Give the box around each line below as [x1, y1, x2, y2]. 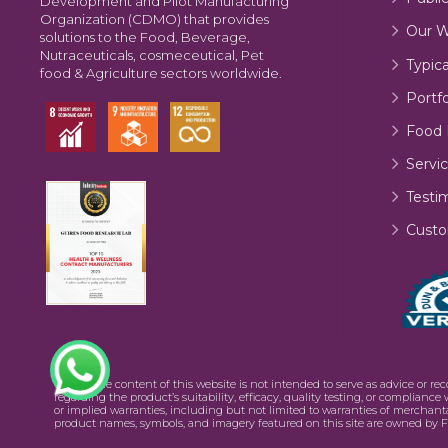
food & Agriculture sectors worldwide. [40, 64, 282, 81]
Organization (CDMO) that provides [40, 10, 269, 27]
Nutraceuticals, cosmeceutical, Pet [40, 46, 264, 63]
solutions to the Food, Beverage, [40, 28, 250, 45]
